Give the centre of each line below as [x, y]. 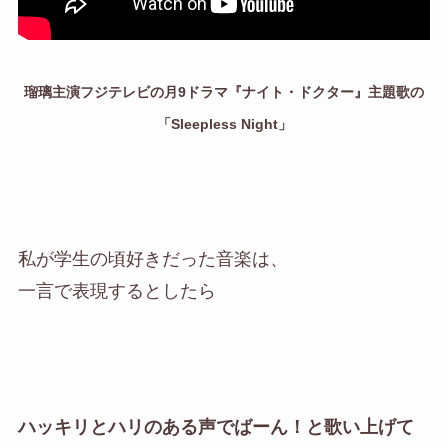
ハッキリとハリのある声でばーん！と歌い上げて [215, 426]
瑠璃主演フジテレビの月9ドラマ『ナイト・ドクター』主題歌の [224, 92]
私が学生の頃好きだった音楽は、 [152, 259]
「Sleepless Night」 [224, 124]
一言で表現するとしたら [116, 291]
